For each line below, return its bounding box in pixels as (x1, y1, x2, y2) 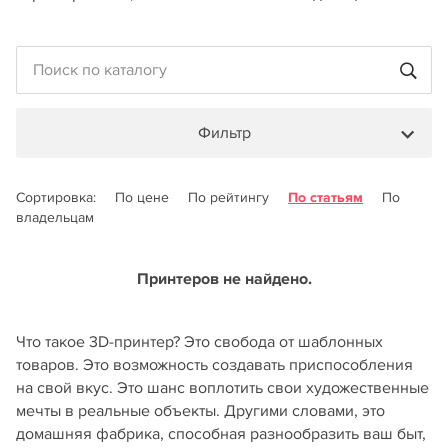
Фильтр (197, 123, 251, 143)
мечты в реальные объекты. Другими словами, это (16, 401, 385, 421)
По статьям (288, 189, 363, 206)
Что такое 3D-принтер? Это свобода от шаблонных (16, 332, 383, 352)
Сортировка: (16, 189, 100, 206)
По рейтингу (188, 189, 269, 206)
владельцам (16, 209, 94, 226)
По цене (115, 189, 169, 206)
